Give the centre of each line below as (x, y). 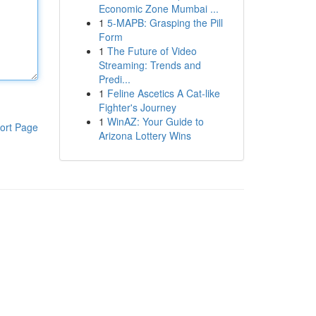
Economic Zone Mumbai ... (158, 8)
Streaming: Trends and (150, 65)
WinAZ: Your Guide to (155, 121)
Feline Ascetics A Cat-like (163, 93)
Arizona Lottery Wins (145, 135)
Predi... (114, 79)
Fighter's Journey (137, 107)
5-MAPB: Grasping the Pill (165, 23)
